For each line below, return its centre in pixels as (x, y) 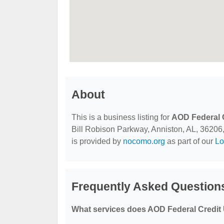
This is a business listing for (121, 117)
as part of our (190, 141)
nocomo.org (144, 141)
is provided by (97, 141)
